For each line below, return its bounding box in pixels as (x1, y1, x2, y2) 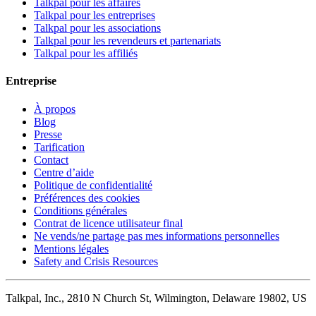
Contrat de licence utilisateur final (34, 217, 183, 229)
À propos (34, 102, 75, 115)
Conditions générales (34, 204, 127, 217)
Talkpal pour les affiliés (34, 47, 138, 60)
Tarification (34, 140, 85, 153)
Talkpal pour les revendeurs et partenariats (34, 35, 221, 47)
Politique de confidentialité (34, 178, 152, 191)
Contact (34, 153, 68, 166)
